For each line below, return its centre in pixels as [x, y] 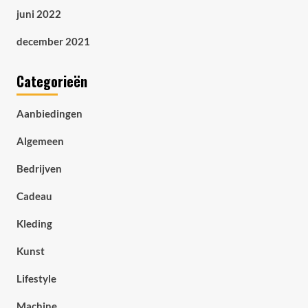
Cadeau [34, 196]
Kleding [34, 223]
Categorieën [52, 81]
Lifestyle [36, 278]
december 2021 [53, 41]
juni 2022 [38, 14]
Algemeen [40, 141]
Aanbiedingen [49, 113]
